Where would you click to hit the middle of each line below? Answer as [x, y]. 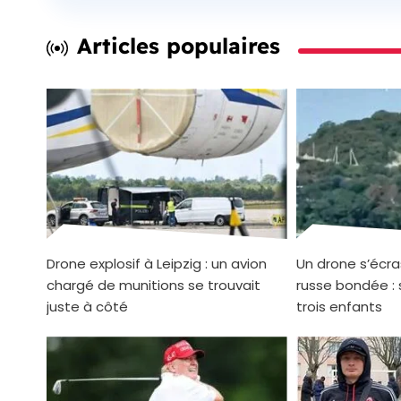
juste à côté [87, 306]
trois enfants [339, 306]
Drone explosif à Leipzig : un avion [157, 263]
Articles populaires [178, 45]
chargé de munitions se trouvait [154, 285]
